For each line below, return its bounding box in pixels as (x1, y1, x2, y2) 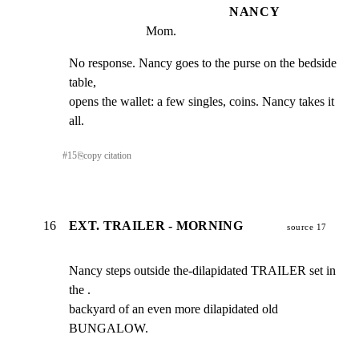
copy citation (83, 149, 131, 161)
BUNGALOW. (69, 321, 148, 336)
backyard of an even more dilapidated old (69, 302, 278, 317)
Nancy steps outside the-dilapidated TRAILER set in (69, 264, 336, 278)
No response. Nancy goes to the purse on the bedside (69, 55, 337, 70)
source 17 (287, 222, 327, 232)
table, (69, 75, 96, 89)
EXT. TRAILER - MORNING (69, 219, 244, 233)
